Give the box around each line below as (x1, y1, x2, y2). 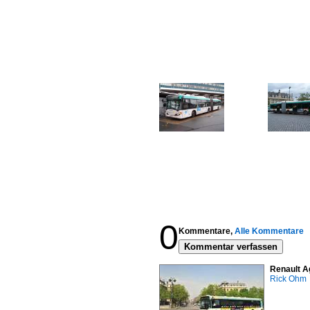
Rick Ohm (270, 274, 307, 284)
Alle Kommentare (235, 226, 304, 236)
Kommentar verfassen (184, 241, 277, 252)
